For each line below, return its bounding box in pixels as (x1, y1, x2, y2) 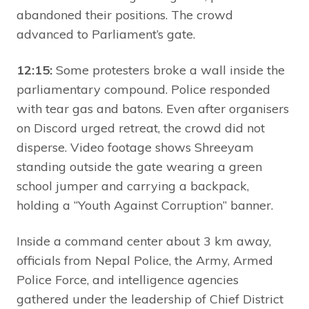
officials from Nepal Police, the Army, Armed (17, 252, 273, 268)
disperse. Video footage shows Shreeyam (17, 139, 254, 155)
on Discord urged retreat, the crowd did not (17, 119, 265, 136)
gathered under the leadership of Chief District (17, 290, 283, 307)
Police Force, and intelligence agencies (17, 271, 239, 288)
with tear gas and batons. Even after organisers (17, 100, 289, 117)
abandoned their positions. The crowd (17, 6, 233, 23)
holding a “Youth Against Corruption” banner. (17, 197, 273, 213)
